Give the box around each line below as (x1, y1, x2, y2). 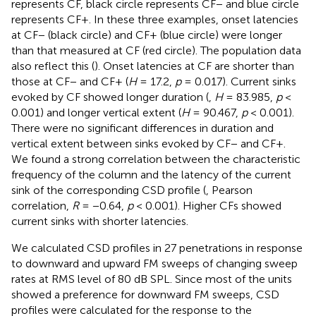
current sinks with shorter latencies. (11, 214, 188, 228)
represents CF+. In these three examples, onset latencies (11, 12, 298, 26)
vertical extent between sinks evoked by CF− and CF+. (11, 136, 286, 150)
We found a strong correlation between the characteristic (11, 152, 300, 166)
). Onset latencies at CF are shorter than (95, 59, 294, 73)
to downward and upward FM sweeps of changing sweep (11, 256, 298, 270)
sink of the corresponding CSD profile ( (11, 183, 206, 197)
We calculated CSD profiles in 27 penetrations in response (11, 241, 303, 255)
